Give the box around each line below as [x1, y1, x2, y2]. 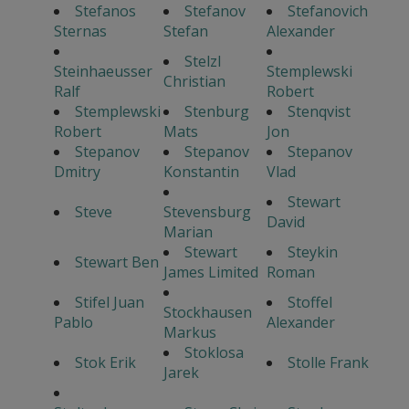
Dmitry [53, 162, 100, 183]
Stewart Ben [74, 252, 159, 273]
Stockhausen [163, 302, 252, 323]
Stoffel [287, 292, 332, 313]
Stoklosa [184, 342, 244, 363]
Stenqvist [287, 101, 351, 122]
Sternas [53, 21, 107, 42]
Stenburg [184, 101, 249, 122]
